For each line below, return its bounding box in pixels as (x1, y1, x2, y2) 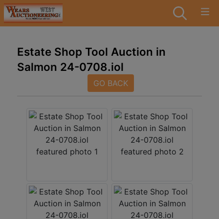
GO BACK (93, 78, 128, 88)
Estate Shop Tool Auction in (17, 45, 166, 58)
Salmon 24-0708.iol (17, 60, 124, 73)
